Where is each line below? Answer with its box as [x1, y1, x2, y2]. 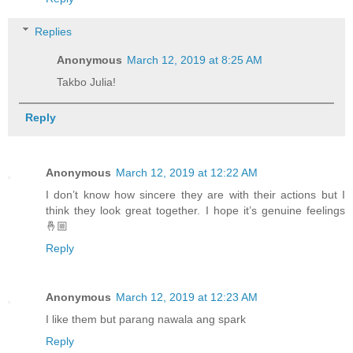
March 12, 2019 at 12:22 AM [116, 165, 258, 179]
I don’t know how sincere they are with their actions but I [46, 188, 345, 201]
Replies [35, 24, 72, 38]
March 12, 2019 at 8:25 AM [127, 53, 263, 66]
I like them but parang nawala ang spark [46, 312, 246, 325]
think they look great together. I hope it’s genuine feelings [46, 203, 345, 217]
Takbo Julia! [57, 75, 117, 88]
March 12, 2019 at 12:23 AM [116, 290, 258, 303]
